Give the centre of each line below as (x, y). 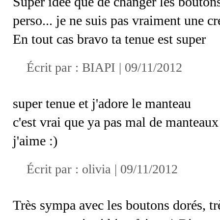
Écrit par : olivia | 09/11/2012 (102, 169)
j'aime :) (35, 140)
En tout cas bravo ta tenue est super (109, 39)
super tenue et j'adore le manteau (102, 103)
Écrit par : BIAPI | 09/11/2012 (104, 67)
